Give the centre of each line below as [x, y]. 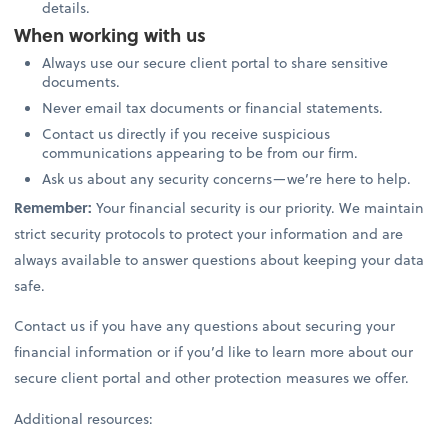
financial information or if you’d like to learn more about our [214, 352]
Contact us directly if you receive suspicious [186, 134]
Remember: [55, 208]
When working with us [110, 34]
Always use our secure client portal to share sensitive [215, 62]
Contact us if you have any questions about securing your [205, 326]
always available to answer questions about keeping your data [219, 260]
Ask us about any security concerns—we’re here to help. [229, 179]
